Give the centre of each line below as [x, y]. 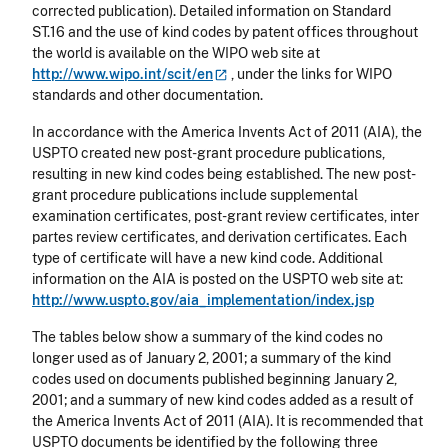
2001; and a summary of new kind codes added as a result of [223, 400]
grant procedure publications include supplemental [195, 195]
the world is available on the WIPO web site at [176, 53]
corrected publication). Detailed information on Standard [211, 11]
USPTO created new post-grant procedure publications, [208, 153]
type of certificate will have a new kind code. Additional [207, 258]
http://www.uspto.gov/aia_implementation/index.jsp [203, 300]
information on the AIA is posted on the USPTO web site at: [217, 279]
